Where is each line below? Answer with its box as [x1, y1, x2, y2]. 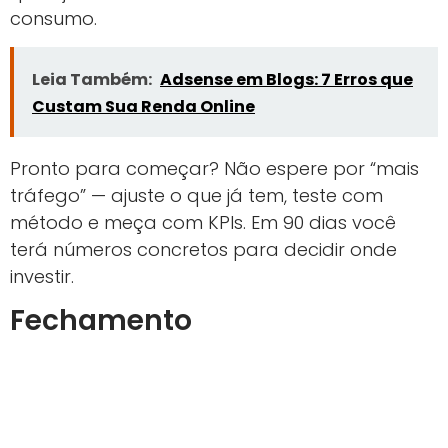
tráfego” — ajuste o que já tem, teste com [10, 182, 383, 208]
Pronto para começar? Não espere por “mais [10, 155, 419, 181]
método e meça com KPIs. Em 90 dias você [10, 209, 396, 235]
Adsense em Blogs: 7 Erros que [160, 67, 413, 91]
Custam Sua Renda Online [32, 94, 255, 118]
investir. [10, 263, 74, 289]
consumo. [10, 6, 97, 32]
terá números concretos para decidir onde [10, 236, 397, 262]
